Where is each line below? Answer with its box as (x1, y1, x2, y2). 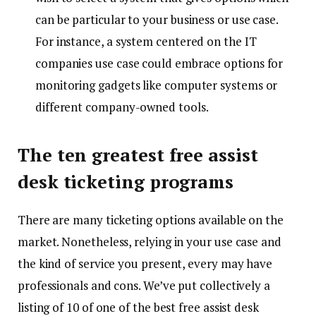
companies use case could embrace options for (35, 54, 284, 71)
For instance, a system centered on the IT (35, 32, 257, 49)
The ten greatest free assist (18, 142, 258, 166)
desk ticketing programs (18, 169, 234, 193)
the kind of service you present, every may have (18, 255, 273, 272)
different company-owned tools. (35, 98, 209, 115)
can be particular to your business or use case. (35, 11, 279, 28)
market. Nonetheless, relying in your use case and (18, 233, 281, 250)
